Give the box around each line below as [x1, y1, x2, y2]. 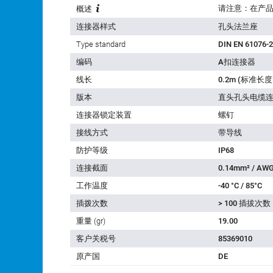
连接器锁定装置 [76, 110, 132, 120]
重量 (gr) [76, 216, 105, 226]
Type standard [76, 40, 126, 49]
